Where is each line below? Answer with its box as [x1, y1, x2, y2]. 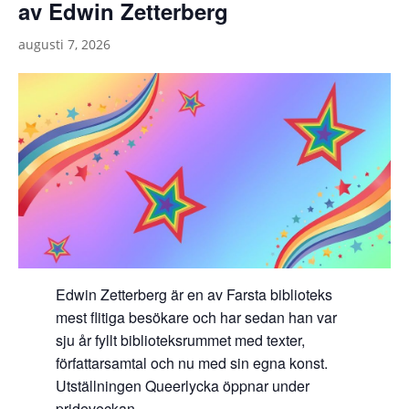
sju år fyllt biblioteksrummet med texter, [55, 330, 305, 351]
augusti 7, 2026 [18, 36, 110, 53]
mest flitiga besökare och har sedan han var [55, 307, 337, 329]
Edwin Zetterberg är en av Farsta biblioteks [55, 284, 332, 306]
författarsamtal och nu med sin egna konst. [55, 352, 328, 374]
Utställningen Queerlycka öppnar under [55, 375, 309, 397]
